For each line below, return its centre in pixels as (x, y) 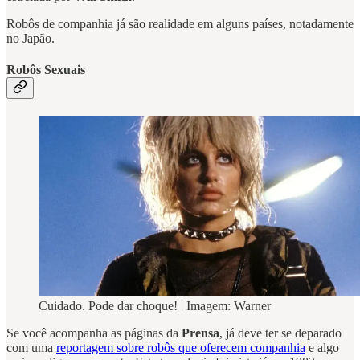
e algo (322, 348)
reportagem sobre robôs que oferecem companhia (181, 348)
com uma (31, 348)
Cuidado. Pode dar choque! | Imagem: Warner (155, 306)
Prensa (200, 333)
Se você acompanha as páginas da (94, 333)
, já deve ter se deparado (280, 333)
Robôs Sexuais (46, 70)
